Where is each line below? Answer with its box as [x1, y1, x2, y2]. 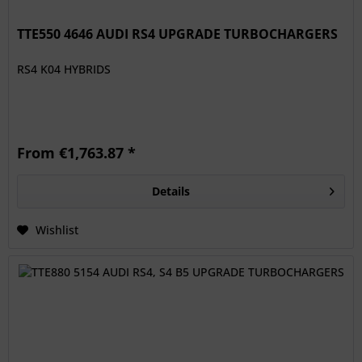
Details [151, 183, 190, 199]
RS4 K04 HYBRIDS [17, 61, 112, 77]
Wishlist [36, 221, 79, 238]
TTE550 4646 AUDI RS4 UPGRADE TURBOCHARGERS [17, 24, 339, 43]
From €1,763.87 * [17, 142, 137, 162]
